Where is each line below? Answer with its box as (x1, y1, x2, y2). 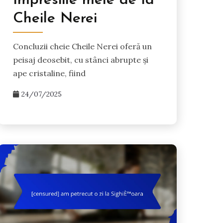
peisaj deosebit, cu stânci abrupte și (12, 55, 148, 65)
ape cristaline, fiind (12, 68, 86, 79)
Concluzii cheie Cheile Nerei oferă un (12, 41, 152, 52)
